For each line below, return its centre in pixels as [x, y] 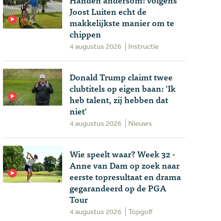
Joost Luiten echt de [108, 11]
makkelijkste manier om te [122, 22]
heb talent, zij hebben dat [119, 99]
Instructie [144, 46]
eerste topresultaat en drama [125, 176]
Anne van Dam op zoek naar [125, 165]
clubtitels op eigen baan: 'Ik [123, 88]
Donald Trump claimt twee [121, 77]
